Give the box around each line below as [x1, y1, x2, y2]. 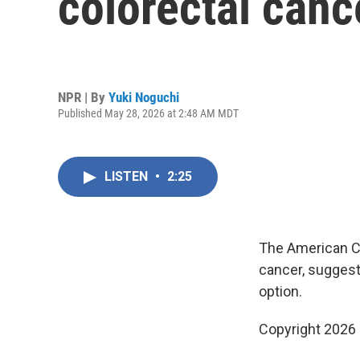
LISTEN [104, 169, 151, 184]
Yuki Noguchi [108, 88, 179, 105]
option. [259, 283, 302, 300]
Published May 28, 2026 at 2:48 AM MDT [58, 106, 239, 120]
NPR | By [58, 88, 108, 105]
